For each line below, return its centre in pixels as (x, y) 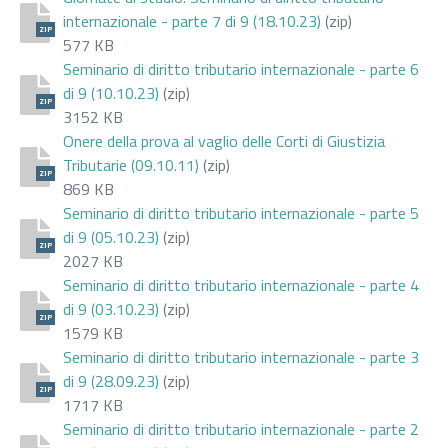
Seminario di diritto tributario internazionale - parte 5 (241, 212)
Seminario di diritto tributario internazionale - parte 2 (241, 428)
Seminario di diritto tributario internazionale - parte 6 (241, 68)
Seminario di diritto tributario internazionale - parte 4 (241, 284)
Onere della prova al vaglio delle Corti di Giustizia (224, 140)
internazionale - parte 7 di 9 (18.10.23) (192, 20)
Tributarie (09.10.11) (131, 164)
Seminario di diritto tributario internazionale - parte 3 (241, 356)
